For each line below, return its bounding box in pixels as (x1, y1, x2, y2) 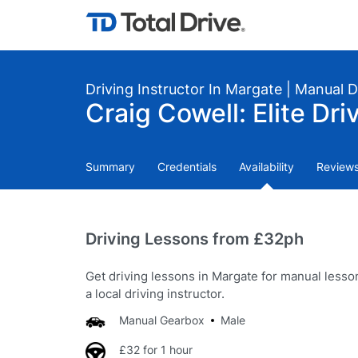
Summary (86, 160, 135, 173)
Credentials (157, 160, 217, 173)
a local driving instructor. (86, 286, 225, 301)
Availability (239, 160, 294, 173)
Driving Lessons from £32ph (86, 229, 304, 249)
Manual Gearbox (119, 313, 205, 327)
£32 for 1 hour (119, 343, 193, 356)
